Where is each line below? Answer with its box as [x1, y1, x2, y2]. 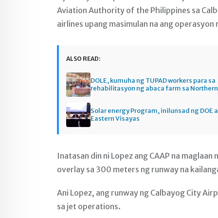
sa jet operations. [57, 201, 122, 212]
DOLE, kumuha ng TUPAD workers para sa [91, 76, 216, 85]
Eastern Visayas [91, 114, 140, 123]
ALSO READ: [66, 55, 101, 63]
